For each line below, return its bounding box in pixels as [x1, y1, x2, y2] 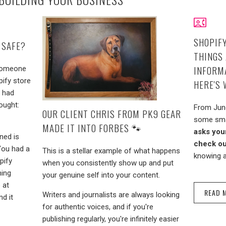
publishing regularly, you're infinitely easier [42, 214, 179, 223]
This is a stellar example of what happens [42, 146, 180, 155]
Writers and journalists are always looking [42, 190, 180, 199]
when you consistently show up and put [42, 158, 174, 167]
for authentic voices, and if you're [42, 202, 153, 211]
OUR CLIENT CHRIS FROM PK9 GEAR [42, 106, 181, 121]
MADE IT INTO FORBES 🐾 [42, 120, 142, 135]
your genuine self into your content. [42, 170, 160, 180]
